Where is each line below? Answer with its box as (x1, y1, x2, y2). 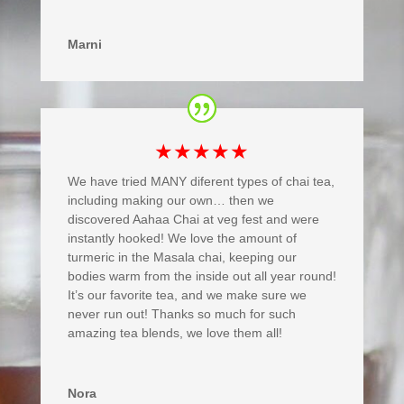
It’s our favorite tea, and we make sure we (67, 287, 307, 302)
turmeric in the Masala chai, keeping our (67, 249, 297, 264)
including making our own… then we (67, 192, 274, 207)
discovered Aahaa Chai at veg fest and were (67, 211, 319, 226)
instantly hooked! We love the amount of (67, 230, 297, 245)
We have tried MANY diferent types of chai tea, (67, 173, 335, 188)
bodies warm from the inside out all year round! (67, 268, 336, 283)
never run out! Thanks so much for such (67, 306, 296, 321)
